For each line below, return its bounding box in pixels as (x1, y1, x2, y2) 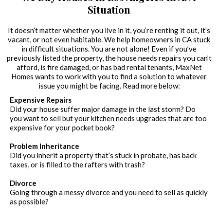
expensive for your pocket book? (10, 123, 115, 132)
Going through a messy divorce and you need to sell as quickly (10, 188, 208, 197)
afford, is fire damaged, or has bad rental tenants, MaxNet (16, 63, 202, 72)
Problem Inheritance (10, 142, 79, 151)
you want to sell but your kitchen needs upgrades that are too (10, 114, 207, 123)
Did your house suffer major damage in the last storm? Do (10, 105, 196, 114)
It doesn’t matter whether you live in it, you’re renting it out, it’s (8, 26, 210, 35)
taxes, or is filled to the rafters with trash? (10, 160, 145, 169)
